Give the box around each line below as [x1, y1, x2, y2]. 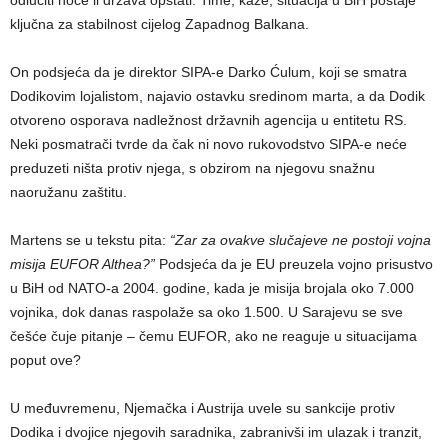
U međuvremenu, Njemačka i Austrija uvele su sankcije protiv [10, 400, 395, 417]
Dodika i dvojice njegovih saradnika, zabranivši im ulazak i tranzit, [10, 424, 422, 441]
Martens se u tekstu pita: [10, 232, 170, 249]
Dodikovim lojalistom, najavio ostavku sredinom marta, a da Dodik [10, 88, 425, 105]
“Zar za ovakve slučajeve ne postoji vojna [170, 232, 431, 249]
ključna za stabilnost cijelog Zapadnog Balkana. [10, 16, 309, 33]
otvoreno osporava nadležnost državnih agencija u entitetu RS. [10, 112, 407, 129]
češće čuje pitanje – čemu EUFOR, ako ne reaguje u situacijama [10, 328, 417, 345]
